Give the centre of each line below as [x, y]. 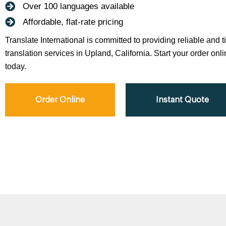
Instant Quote [183, 100]
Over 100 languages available [78, 6]
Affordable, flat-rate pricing [73, 22]
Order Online [60, 100]
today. [16, 66]
